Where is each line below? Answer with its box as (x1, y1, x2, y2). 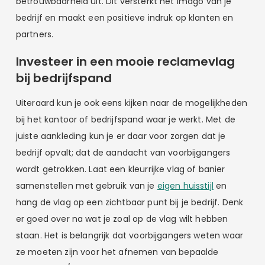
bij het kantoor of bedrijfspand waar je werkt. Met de (15, 113, 235, 125)
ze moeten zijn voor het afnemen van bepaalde (15, 245, 219, 258)
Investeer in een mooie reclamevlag (15, 53, 235, 70)
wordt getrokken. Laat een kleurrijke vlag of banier (15, 163, 225, 175)
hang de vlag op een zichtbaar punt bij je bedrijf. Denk (15, 196, 244, 208)
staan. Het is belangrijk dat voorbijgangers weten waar (15, 229, 243, 241)
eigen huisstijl (157, 179, 214, 192)
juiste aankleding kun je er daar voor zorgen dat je (15, 130, 226, 142)
